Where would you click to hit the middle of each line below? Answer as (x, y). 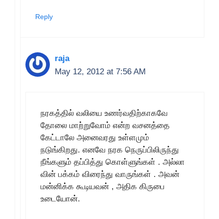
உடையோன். (60, 198)
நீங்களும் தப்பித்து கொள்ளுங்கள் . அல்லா (113, 162)
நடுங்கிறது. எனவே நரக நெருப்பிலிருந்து (110, 150)
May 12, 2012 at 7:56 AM (100, 72)
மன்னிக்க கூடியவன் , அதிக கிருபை (103, 186)
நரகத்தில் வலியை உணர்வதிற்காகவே (104, 113)
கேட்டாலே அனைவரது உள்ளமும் (95, 137)
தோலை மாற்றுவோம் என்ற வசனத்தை (105, 125)
